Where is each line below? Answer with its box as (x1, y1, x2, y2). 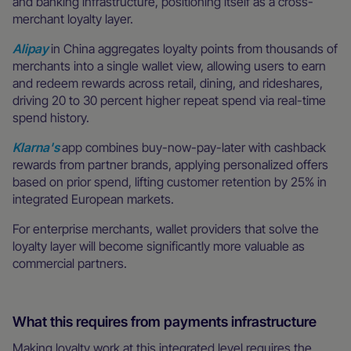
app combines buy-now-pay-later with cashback (62, 139, 326, 155)
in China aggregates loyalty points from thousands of (51, 40, 338, 56)
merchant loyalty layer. (13, 10, 133, 27)
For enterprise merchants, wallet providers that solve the (13, 220, 319, 237)
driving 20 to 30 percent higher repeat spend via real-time (13, 92, 326, 108)
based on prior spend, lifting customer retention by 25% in (13, 173, 327, 190)
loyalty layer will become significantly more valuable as (13, 237, 305, 254)
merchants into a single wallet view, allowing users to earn (13, 57, 326, 74)
